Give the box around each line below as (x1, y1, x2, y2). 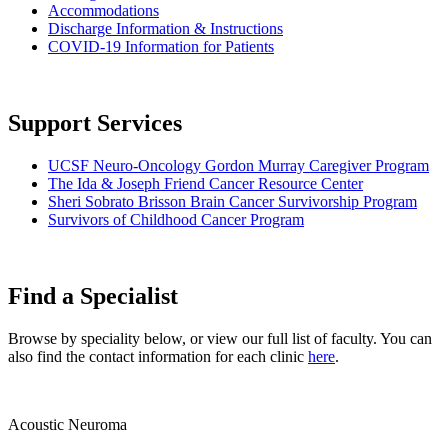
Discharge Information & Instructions (48, 20, 283, 38)
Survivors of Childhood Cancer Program (48, 211, 304, 229)
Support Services (8, 110, 182, 137)
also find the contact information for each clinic (8, 348, 308, 366)
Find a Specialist (8, 283, 178, 310)
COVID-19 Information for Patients (48, 38, 274, 56)
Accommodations (48, 2, 159, 20)
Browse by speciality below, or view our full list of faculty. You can (8, 330, 432, 348)
